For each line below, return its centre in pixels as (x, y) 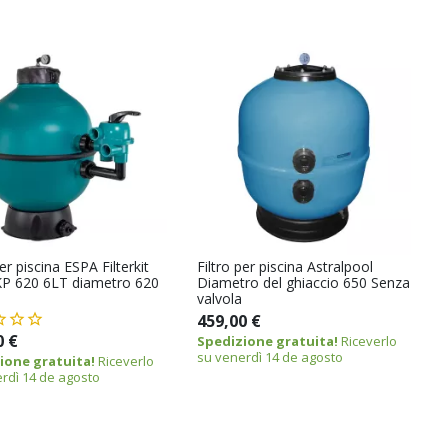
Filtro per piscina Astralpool (285, 266)
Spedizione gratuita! (268, 340)
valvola (220, 298)
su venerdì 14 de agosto (270, 356)
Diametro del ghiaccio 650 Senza (304, 282)
